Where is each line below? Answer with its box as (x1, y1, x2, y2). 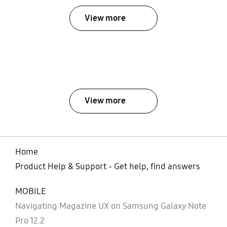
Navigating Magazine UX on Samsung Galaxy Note (15, 200, 206, 211)
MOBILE (15, 185, 46, 197)
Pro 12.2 (15, 215, 45, 226)
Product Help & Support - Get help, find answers (15, 161, 200, 172)
